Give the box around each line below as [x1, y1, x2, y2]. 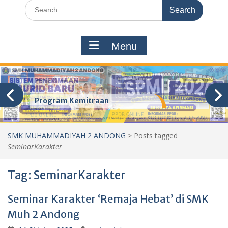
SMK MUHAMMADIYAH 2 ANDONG [8, 131, 126, 140]
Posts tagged [134, 131, 178, 140]
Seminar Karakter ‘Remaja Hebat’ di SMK [8, 192, 209, 205]
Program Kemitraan [35, 96, 109, 105]
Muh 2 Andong [8, 208, 80, 220]
